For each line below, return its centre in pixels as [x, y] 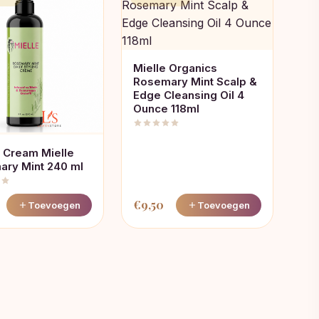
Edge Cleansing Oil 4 [189, 95]
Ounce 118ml [166, 109]
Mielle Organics [175, 68]
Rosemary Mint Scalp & [195, 82]
